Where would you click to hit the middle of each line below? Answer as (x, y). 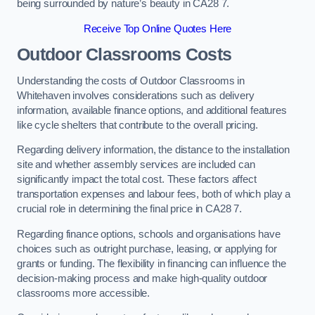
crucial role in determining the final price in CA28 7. (130, 209)
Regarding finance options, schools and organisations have (149, 234)
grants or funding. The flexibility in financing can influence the (152, 263)
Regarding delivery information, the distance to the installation (153, 150)
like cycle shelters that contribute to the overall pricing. (137, 125)
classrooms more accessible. (84, 293)
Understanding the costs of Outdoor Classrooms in (131, 81)
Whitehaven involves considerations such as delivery (136, 95)
